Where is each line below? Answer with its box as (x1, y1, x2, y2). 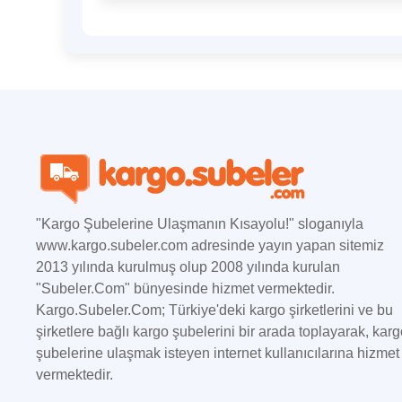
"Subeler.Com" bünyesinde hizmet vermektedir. (36, 281, 335, 296)
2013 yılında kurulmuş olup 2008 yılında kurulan (36, 259, 340, 275)
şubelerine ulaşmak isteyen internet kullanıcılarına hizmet (36, 345, 399, 361)
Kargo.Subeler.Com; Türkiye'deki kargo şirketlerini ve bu (36, 302, 393, 318)
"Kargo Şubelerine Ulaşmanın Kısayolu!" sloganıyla (36, 216, 363, 232)
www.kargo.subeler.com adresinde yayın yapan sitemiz (36, 238, 384, 253)
